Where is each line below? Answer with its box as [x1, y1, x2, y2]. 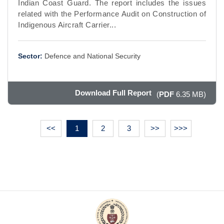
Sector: [18, 51, 42, 60]
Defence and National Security [44, 51, 140, 60]
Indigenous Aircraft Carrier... [18, 20, 116, 29]
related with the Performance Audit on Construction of [18, 9, 206, 18]
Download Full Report [75, 88, 151, 97]
